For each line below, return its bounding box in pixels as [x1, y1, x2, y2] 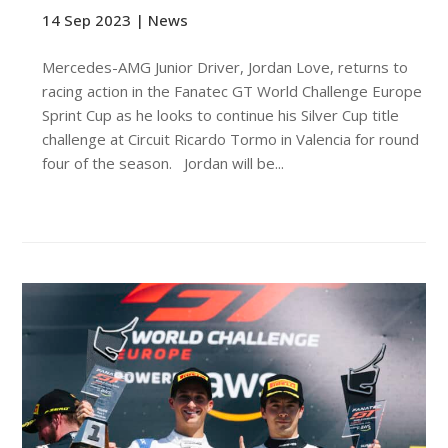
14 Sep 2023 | [42, 9, 149, 30]
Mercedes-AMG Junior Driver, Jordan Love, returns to [42, 56, 409, 77]
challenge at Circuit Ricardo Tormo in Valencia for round [42, 128, 420, 149]
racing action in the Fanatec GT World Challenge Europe [42, 80, 423, 101]
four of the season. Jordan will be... [42, 152, 285, 173]
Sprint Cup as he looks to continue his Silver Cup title [42, 104, 400, 125]
